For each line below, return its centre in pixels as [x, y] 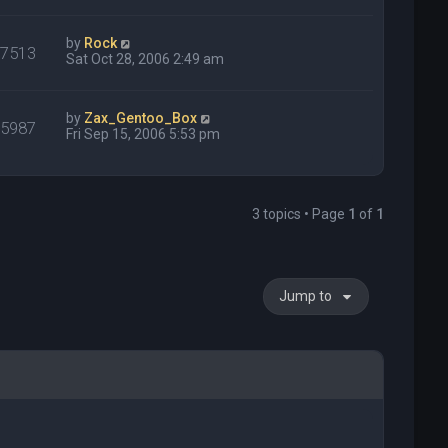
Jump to [306, 296]
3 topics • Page [300, 214]
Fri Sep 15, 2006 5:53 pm [143, 134]
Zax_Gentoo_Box [141, 118]
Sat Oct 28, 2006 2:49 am [145, 59]
